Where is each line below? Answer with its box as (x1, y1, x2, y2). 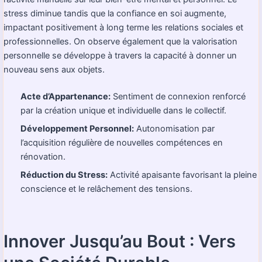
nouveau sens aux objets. (4, 64, 105, 75)
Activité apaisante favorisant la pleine (108, 170, 257, 181)
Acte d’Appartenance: (20, 91, 111, 102)
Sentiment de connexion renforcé (111, 91, 246, 102)
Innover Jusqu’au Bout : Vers (4, 230, 236, 251)
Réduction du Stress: (20, 170, 108, 181)
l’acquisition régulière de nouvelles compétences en (20, 137, 223, 148)
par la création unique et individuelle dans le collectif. (20, 105, 227, 116)
